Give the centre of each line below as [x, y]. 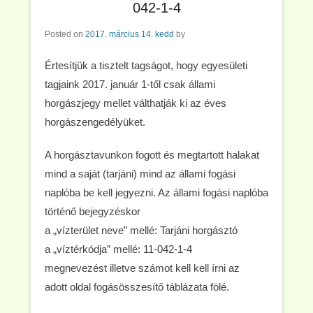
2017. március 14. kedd [130, 34]
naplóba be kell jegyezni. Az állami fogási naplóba [156, 192]
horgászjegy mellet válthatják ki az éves [136, 103]
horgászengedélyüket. [95, 122]
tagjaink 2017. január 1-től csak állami [130, 84]
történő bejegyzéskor [93, 211]
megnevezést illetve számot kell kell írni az [142, 268]
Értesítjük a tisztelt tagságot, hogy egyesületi [146, 65]
